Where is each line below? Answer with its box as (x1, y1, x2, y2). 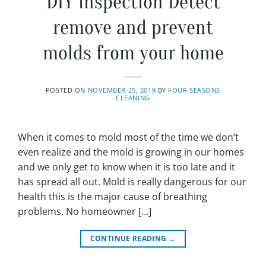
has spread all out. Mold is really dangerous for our (18, 175, 246, 189)
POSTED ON (45, 85, 88, 95)
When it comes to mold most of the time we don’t (18, 131, 239, 144)
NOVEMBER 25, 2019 (87, 85, 156, 95)
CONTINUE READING (90, 233, 169, 244)
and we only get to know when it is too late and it (18, 160, 235, 174)
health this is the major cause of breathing (18, 190, 207, 204)
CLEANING (116, 93, 150, 103)
